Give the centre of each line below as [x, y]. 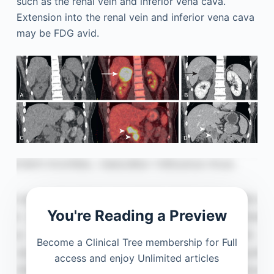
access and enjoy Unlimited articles [137, 258]
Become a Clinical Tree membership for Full [137, 242]
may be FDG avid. [57, 33]
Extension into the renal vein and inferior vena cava [135, 17]
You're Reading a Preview [137, 215]
